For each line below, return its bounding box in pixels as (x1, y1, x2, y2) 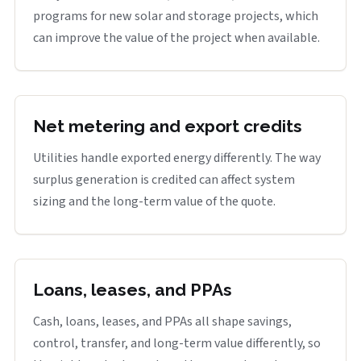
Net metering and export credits (33, 116, 302, 136)
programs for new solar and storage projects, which (33, 7, 318, 25)
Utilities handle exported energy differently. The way (33, 149, 321, 167)
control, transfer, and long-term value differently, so (33, 334, 321, 352)
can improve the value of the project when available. (33, 29, 320, 47)
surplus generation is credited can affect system (33, 171, 295, 189)
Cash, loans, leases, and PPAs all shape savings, (33, 313, 292, 330)
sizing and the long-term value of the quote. (33, 193, 276, 210)
